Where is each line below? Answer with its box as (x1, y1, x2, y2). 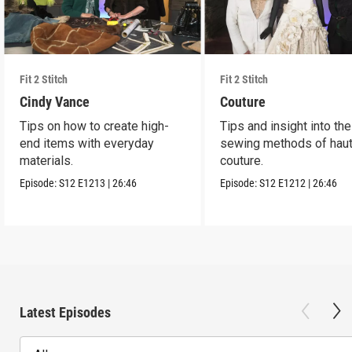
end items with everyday (20, 135, 155, 151)
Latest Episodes (20, 303, 111, 321)
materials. (20, 152, 74, 168)
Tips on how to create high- (20, 118, 170, 134)
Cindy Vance (20, 93, 90, 110)
